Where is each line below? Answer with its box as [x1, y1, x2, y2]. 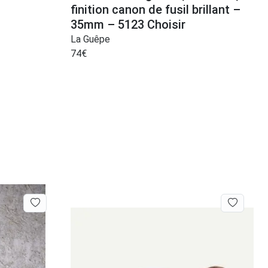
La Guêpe [71, 33, 110, 45]
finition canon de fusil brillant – [71, 2, 240, 17]
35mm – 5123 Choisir [71, 17, 185, 32]
